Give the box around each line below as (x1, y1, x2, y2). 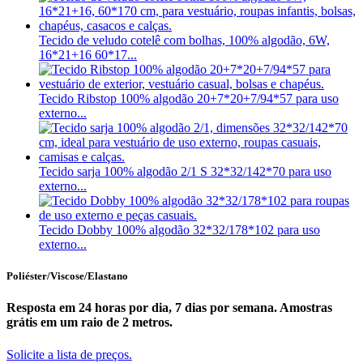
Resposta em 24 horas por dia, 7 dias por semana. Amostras (6, 301, 332, 315)
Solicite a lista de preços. (6, 347, 132, 361)
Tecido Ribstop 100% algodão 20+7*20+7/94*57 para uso (39, 92, 339, 106)
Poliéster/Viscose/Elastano (6, 270, 128, 283)
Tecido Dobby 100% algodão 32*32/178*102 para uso (39, 223, 320, 237)
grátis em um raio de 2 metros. (6, 315, 173, 330)
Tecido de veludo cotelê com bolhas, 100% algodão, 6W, (39, 33, 330, 48)
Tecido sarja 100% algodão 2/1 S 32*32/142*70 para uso (39, 164, 331, 179)
